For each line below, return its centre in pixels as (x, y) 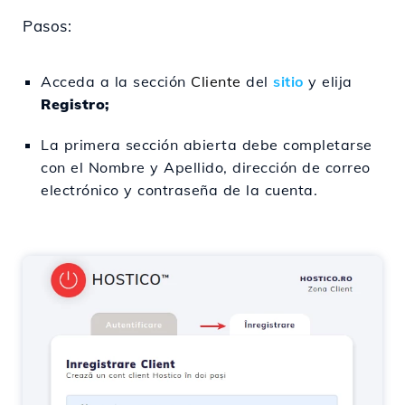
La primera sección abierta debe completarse (207, 145)
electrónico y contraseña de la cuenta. (179, 190)
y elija (328, 81)
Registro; (75, 104)
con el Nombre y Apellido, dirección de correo (206, 167)
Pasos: (47, 26)
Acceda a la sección (116, 81)
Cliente (216, 81)
